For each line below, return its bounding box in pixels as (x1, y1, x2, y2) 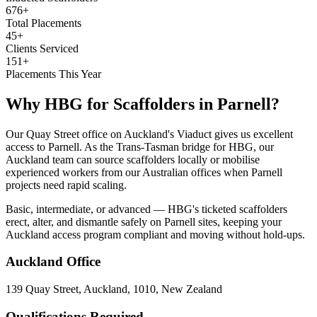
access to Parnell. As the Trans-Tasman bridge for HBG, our (6, 140, 274, 153)
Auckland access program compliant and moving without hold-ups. (6, 228, 305, 241)
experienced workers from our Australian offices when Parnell (6, 166, 282, 178)
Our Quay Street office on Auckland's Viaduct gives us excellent (6, 127, 293, 140)
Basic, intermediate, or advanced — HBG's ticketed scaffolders (6, 202, 287, 215)
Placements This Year (6, 67, 101, 80)
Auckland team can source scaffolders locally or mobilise (6, 153, 260, 166)
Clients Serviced (6, 42, 79, 54)
